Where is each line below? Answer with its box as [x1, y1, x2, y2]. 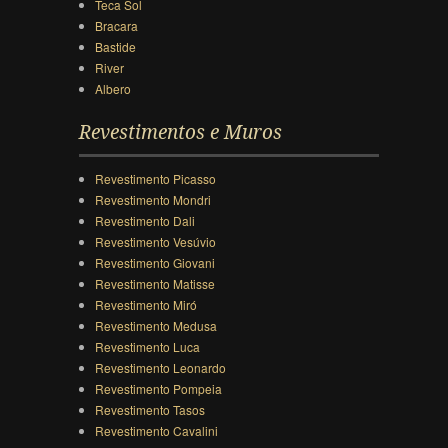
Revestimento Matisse [94, 275, 215, 293]
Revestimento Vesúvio [94, 233, 216, 251]
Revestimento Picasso [94, 170, 216, 188]
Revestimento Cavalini [94, 422, 218, 440]
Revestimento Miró [94, 296, 197, 314]
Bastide [94, 38, 136, 56]
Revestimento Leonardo [94, 359, 226, 377]
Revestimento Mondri [94, 191, 211, 209]
